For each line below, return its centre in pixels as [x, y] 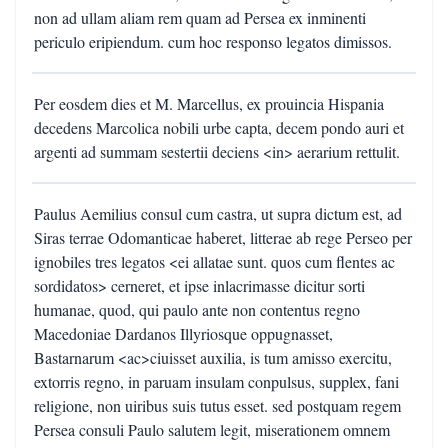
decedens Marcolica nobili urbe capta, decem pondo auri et [219, 127]
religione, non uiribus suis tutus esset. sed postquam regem [217, 405]
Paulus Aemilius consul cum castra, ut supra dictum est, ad [218, 213]
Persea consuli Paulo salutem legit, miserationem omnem [212, 429]
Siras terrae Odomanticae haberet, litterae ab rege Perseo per [223, 237]
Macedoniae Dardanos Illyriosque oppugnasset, [183, 333]
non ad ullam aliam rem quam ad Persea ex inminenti [200, 17]
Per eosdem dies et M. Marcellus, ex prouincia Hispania [209, 103]
